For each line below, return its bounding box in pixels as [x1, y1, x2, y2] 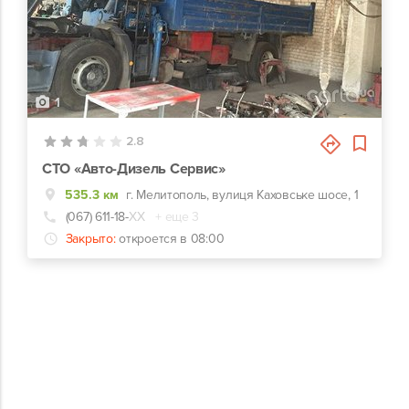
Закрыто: [65, 231, 116, 246]
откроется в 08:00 [119, 231, 225, 246]
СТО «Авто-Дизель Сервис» [42, 160, 225, 178]
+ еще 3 [155, 209, 200, 225]
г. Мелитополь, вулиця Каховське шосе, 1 [126, 187, 359, 203]
